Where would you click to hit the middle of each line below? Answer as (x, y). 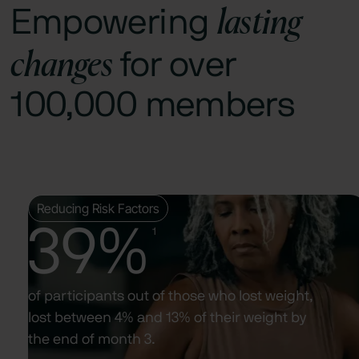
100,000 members (153, 105)
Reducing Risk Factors (99, 208)
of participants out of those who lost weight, (171, 296)
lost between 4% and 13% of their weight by (167, 318)
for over (174, 65)
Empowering (114, 23)
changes (62, 63)
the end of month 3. (92, 339)
